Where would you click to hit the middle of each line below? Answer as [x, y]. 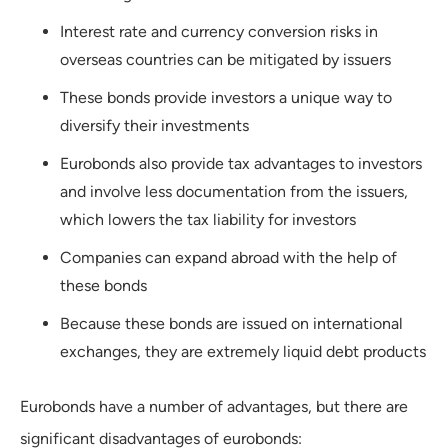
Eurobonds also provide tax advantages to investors [241, 163]
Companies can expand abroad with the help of [228, 257]
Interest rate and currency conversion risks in [219, 31]
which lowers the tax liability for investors [208, 219]
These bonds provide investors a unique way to [226, 97]
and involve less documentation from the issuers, [234, 191]
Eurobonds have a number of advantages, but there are [214, 406]
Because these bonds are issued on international [231, 323]
